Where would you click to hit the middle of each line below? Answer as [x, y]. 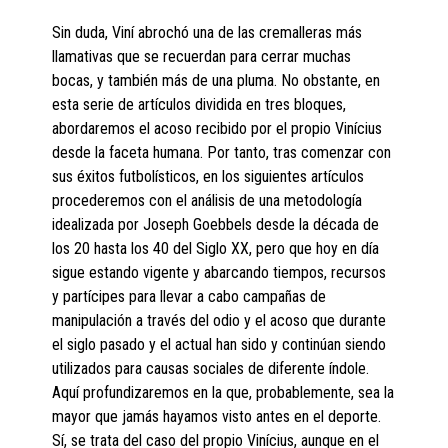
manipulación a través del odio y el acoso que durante [219, 321]
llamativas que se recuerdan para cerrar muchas [202, 57]
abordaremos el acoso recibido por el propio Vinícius [217, 129]
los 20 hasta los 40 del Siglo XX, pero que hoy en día [216, 249]
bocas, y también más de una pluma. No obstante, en [216, 81]
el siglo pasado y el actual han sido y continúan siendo [219, 345]
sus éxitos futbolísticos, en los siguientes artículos [208, 177]
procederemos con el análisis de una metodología [207, 201]
